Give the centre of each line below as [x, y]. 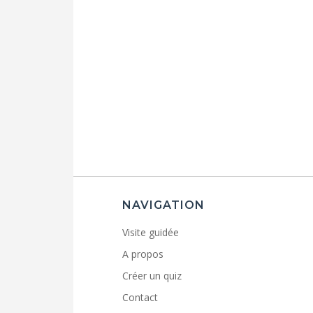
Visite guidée [150, 233]
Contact [140, 298]
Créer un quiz [152, 276]
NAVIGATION [163, 205]
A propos [143, 254]
